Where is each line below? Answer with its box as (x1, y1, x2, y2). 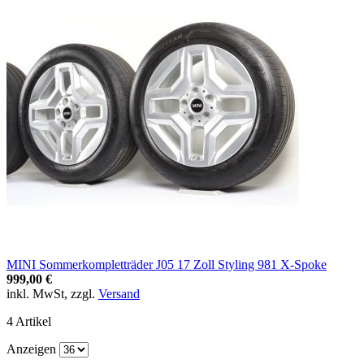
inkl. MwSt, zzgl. (6, 286, 98, 301)
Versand (98, 286, 140, 301)
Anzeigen (6, 341, 59, 356)
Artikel (13, 314, 51, 328)
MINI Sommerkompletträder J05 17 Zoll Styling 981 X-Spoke (6, 257, 327, 271)
